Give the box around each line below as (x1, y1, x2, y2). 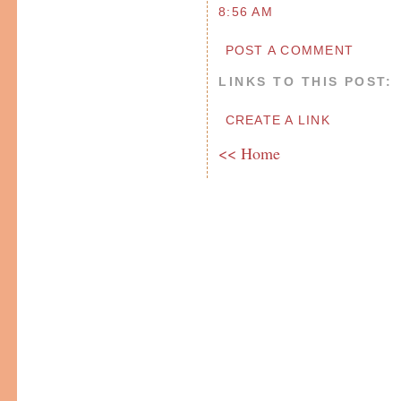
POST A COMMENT (225, 43, 354, 58)
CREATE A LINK (225, 113, 330, 128)
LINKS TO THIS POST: (218, 74, 393, 90)
